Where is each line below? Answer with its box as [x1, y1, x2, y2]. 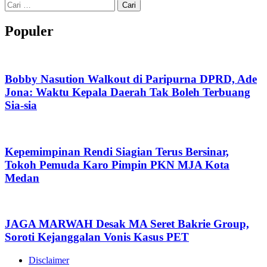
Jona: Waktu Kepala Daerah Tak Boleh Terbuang [5, 86, 250, 99]
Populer [5, 23, 54, 39]
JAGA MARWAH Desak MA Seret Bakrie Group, [5, 218, 249, 231]
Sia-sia [5, 99, 37, 112]
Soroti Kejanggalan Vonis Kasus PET [5, 231, 189, 244]
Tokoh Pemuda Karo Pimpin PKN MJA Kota [5, 158, 229, 171]
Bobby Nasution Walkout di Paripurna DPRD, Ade [5, 73, 257, 86]
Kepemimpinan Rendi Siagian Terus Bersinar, [5, 145, 229, 158]
